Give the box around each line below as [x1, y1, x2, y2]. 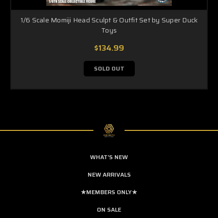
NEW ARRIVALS [87, 169, 131, 179]
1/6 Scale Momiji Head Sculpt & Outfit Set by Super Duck [20, 14, 198, 25]
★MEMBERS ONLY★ [81, 187, 137, 197]
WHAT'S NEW [90, 152, 128, 162]
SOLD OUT [93, 63, 125, 73]
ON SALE [97, 204, 121, 214]
